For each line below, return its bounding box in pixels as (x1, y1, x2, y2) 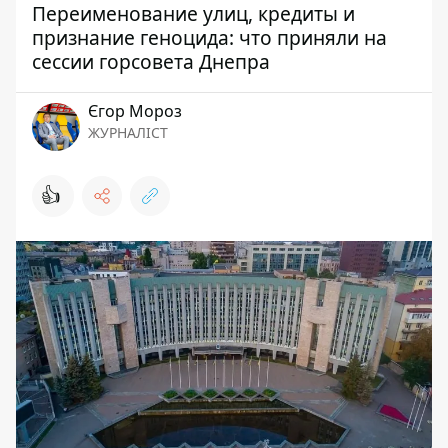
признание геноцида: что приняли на (32, 24, 387, 52)
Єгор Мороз (88, 100, 182, 123)
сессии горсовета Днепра (32, 48, 270, 76)
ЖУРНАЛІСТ (88, 123, 168, 143)
